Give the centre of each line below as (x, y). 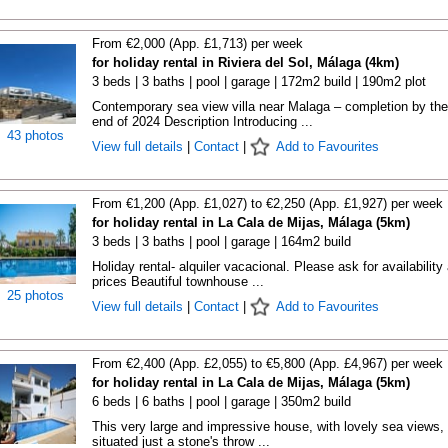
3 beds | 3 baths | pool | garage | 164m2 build (221, 241)
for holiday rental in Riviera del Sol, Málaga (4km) (245, 62)
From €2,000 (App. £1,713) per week (197, 43)
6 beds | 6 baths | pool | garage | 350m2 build (221, 401)
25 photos (35, 295)
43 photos (35, 135)
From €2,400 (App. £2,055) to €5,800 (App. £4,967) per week (267, 363)
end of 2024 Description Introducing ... (202, 121)
